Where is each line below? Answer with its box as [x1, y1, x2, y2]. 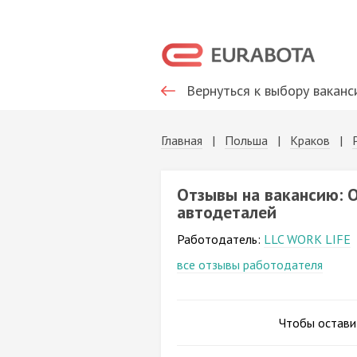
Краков [290, 132, 330, 148]
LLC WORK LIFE [264, 231, 351, 247]
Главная [161, 132, 202, 148]
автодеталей [177, 201, 277, 223]
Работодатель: [177, 231, 264, 247]
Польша [225, 132, 268, 148]
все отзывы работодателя [177, 257, 323, 273]
